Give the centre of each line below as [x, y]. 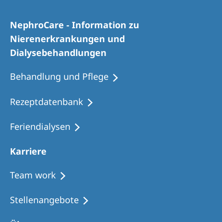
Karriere [28, 151]
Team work [33, 175]
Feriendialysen [40, 126]
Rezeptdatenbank [47, 101]
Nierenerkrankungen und [67, 39]
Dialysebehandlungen [58, 53]
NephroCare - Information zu [75, 25]
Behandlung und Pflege [59, 77]
